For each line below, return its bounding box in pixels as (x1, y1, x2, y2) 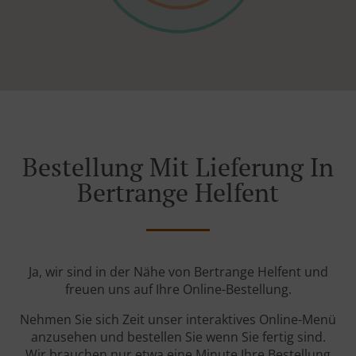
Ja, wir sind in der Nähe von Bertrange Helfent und (28, 263, 328, 281)
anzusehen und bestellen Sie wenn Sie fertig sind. (30, 328, 326, 346)
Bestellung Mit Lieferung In (22, 150, 334, 184)
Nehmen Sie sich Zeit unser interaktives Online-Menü (20, 311, 336, 329)
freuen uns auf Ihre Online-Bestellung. (64, 281, 292, 299)
